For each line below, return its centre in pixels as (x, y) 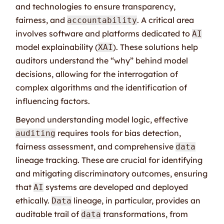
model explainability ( (57, 47)
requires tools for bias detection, (118, 133)
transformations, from (145, 214)
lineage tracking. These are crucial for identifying (109, 160)
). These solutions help (156, 47)
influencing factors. (53, 101)
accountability (102, 20)
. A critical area (166, 20)
